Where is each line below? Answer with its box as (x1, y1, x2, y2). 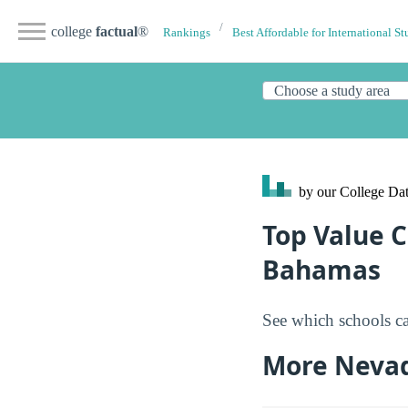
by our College (295, 184, 388, 199)
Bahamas (262, 252, 381, 288)
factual (96, 24, 138, 39)
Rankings (163, 26, 210, 39)
